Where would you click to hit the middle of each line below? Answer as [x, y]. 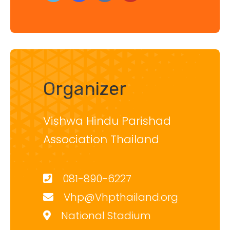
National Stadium [106, 216]
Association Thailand [101, 140]
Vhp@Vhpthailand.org [121, 197]
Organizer [85, 89]
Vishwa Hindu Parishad [107, 121]
